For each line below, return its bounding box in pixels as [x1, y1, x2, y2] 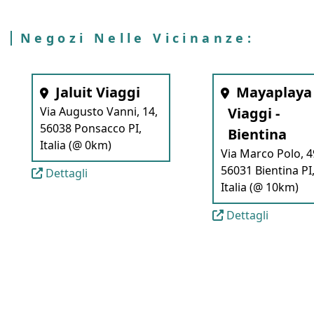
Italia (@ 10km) [220, 179, 299, 195]
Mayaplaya [235, 83, 312, 102]
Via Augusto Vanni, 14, [40, 104, 158, 119]
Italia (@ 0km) [40, 137, 111, 153]
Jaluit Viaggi [55, 83, 140, 102]
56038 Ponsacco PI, [40, 121, 142, 136]
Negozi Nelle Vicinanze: [20, 29, 255, 46]
